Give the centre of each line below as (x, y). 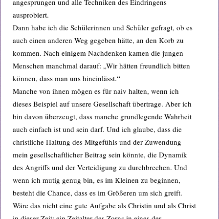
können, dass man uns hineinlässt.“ (66, 78)
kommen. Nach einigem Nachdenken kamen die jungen (98, 53)
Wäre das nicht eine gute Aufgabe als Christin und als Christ (104, 205)
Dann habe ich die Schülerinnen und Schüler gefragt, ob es (103, 27)
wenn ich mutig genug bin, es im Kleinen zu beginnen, (97, 180)
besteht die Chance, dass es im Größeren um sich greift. (98, 193)
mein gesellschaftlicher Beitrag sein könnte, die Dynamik (100, 154)
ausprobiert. (31, 15)
